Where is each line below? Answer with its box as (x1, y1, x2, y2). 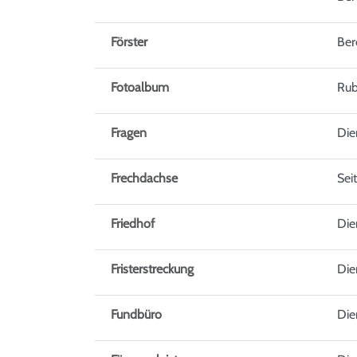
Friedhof (111, 216, 155, 232)
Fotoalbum (111, 80, 169, 96)
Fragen (111, 125, 147, 141)
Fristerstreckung (111, 261, 194, 277)
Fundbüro (111, 307, 162, 323)
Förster (111, 34, 147, 50)
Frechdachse (111, 171, 178, 186)
